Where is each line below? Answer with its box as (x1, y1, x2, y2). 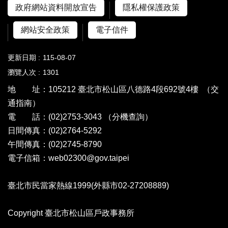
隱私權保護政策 (123, 3, 180, 12)
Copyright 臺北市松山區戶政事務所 (8, 208, 142, 217)
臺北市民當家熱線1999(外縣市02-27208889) (8, 181, 169, 190)
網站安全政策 (21, 25, 70, 34)
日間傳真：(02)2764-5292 (8, 126, 102, 135)
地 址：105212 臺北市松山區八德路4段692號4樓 (8, 84, 203, 94)
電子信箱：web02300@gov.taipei (8, 153, 129, 162)
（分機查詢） (104, 112, 153, 121)
